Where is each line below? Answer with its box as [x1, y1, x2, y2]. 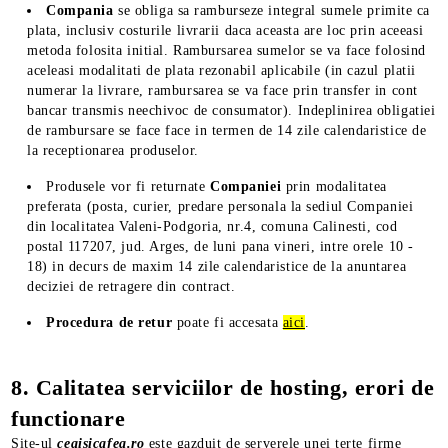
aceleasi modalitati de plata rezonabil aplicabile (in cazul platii [27, 63, 416, 78]
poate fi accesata [172, 315, 283, 330]
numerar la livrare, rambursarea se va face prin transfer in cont [27, 83, 418, 98]
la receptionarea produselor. [27, 143, 199, 158]
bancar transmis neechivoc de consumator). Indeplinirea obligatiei [27, 103, 436, 118]
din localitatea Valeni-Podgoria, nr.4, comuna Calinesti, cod [27, 219, 398, 234]
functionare [11, 406, 126, 431]
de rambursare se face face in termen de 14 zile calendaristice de [27, 123, 427, 138]
